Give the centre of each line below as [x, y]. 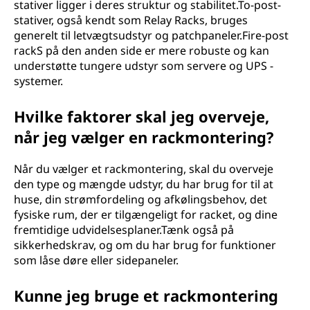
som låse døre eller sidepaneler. [96, 260]
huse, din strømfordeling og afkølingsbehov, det [140, 199]
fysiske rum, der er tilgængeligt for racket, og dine [146, 215]
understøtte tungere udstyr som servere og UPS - [144, 66]
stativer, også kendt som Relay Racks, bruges [131, 20]
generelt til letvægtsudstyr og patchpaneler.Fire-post [151, 35]
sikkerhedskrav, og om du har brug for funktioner [145, 245]
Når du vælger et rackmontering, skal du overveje [144, 169]
